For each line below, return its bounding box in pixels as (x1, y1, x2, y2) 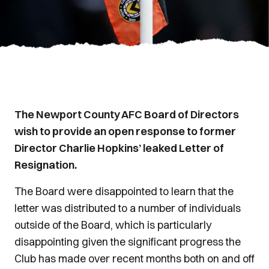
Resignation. (14, 158, 77, 172)
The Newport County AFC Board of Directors (14, 107, 239, 121)
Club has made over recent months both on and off (14, 252, 255, 265)
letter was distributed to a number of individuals (14, 201, 241, 215)
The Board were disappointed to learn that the (14, 184, 234, 198)
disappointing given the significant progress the (14, 235, 241, 249)
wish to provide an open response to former (14, 124, 236, 138)
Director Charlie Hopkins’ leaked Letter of (14, 141, 224, 155)
